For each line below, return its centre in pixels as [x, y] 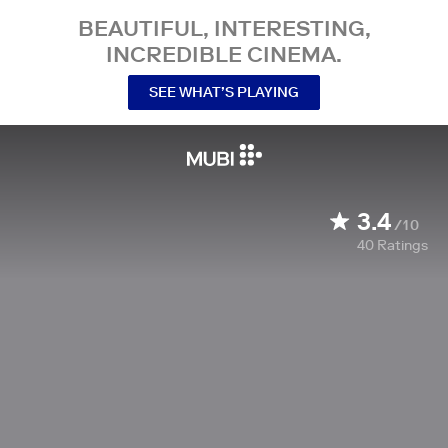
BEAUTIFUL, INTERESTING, [224, 28]
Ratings [402, 245]
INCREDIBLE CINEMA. [224, 54]
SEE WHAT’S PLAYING [224, 91]
